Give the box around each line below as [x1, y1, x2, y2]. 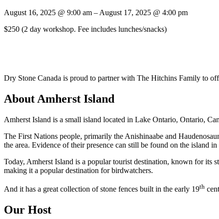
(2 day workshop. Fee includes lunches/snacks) [22, 25, 167, 34]
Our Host [4, 203, 51, 217]
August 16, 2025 [4, 8, 58, 17]
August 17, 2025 [99, 8, 153, 17]
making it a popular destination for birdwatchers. [4, 166, 153, 175]
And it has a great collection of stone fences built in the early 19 [4, 185, 199, 194]
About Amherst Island [4, 92, 114, 105]
